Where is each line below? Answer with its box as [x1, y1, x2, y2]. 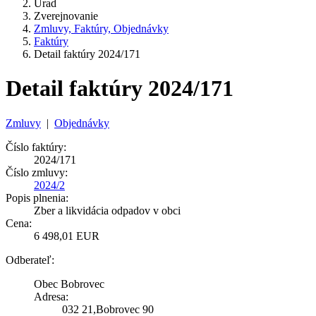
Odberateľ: [6, 253, 54, 266]
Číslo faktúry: [6, 140, 66, 153]
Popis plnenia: [6, 191, 68, 204]
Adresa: [34, 290, 68, 303]
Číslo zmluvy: [6, 166, 68, 178]
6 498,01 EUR [34, 229, 99, 242]
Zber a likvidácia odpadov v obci [34, 204, 181, 217]
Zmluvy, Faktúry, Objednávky [34, 23, 169, 35]
